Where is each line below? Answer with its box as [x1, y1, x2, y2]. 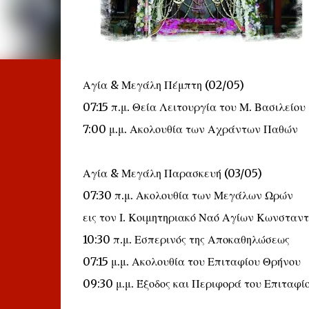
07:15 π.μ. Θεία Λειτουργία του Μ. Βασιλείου [82, 100, 306, 114]
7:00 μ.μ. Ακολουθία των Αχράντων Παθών [82, 122, 298, 136]
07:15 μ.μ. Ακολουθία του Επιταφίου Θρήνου [82, 255, 301, 268]
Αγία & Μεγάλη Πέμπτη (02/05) [82, 78, 244, 92]
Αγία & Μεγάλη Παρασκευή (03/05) [82, 166, 262, 180]
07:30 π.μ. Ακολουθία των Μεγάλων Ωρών [82, 188, 293, 202]
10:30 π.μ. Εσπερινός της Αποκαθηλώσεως [82, 232, 290, 246]
